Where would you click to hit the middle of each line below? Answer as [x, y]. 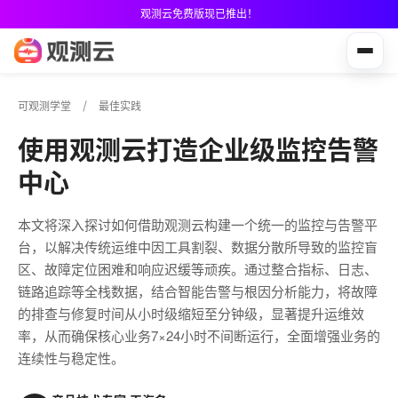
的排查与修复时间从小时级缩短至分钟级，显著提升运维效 [191, 313]
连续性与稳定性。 [71, 358]
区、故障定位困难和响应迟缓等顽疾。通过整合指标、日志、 [198, 269]
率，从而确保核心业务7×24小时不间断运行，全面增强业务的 [199, 335]
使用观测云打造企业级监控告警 [198, 149]
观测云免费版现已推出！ [199, 14]
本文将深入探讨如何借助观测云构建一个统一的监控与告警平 [198, 224]
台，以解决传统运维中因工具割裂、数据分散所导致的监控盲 [198, 247]
